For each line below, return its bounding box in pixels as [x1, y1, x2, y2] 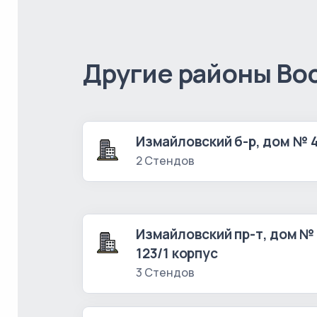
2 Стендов [136, 153, 195, 168]
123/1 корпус [136, 244, 218, 263]
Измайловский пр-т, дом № [136, 225, 316, 243]
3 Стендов [136, 265, 195, 280]
